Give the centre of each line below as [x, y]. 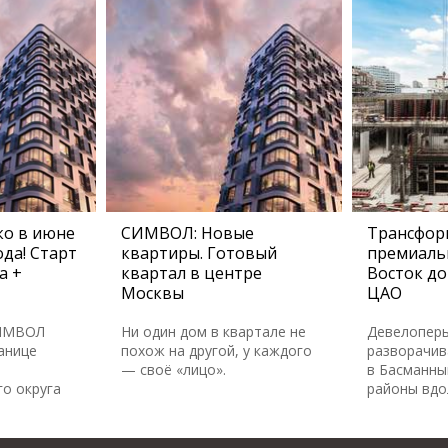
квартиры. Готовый [199, 253]
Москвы [152, 293]
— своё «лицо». [173, 369]
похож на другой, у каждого [216, 350]
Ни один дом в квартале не [213, 331]
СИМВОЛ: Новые [187, 233]
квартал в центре [191, 273]
